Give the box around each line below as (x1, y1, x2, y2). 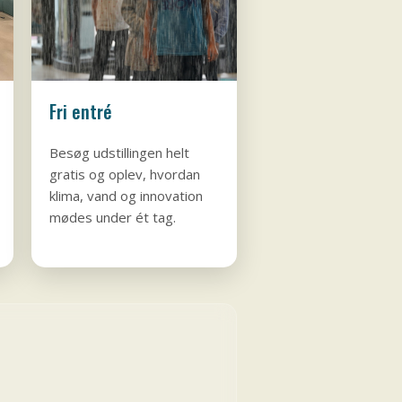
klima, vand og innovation (48, 187, 203, 205)
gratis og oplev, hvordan (48, 165, 200, 184)
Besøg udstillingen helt (48, 144, 189, 162)
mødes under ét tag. (48, 208, 176, 227)
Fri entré (48, 98, 112, 126)
